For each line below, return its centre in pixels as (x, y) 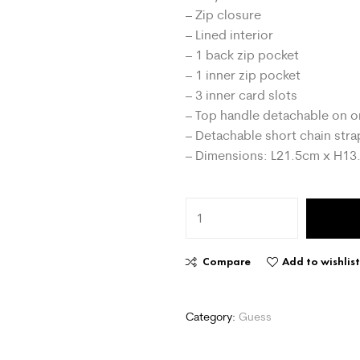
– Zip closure (224, 14)
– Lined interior (230, 34)
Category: (213, 317)
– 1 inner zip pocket (243, 74)
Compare (227, 262)
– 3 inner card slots (242, 94)
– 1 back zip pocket (243, 54)
